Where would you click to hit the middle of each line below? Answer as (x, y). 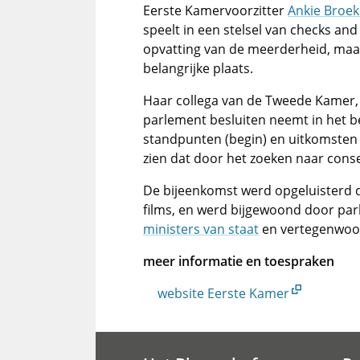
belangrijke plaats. (198, 68)
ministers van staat (201, 229)
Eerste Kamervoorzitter (215, 10)
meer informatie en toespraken (239, 261)
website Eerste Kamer (223, 293)
